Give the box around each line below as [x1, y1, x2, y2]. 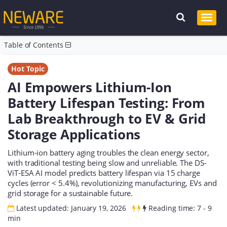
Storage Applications [8, 125, 141, 144]
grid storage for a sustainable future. [8, 188, 133, 198]
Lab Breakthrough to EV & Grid [8, 109, 206, 128]
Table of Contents [4, 40, 65, 50]
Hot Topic [11, 64, 45, 74]
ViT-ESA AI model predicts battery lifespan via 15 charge [8, 168, 201, 178]
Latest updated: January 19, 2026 [14, 203, 126, 213]
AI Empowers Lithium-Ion [8, 78, 172, 97]
